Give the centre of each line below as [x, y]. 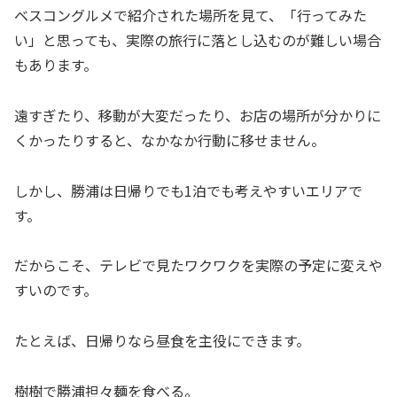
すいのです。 [56, 290]
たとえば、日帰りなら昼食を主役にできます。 [162, 341]
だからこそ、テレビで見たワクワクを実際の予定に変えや [198, 265]
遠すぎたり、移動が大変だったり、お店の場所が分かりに [198, 115]
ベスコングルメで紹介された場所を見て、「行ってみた [191, 15]
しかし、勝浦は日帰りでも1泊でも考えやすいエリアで [188, 190]
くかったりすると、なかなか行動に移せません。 [170, 140]
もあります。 [56, 65]
